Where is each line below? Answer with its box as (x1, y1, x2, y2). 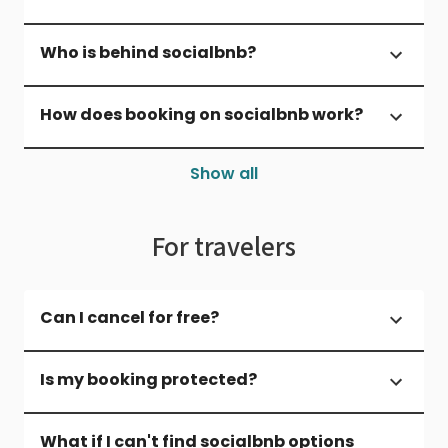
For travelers (152, 227, 296, 263)
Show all (190, 161, 258, 185)
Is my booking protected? (40, 367, 257, 391)
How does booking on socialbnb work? (40, 102, 363, 126)
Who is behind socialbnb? (40, 40, 256, 64)
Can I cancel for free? (40, 305, 219, 329)
